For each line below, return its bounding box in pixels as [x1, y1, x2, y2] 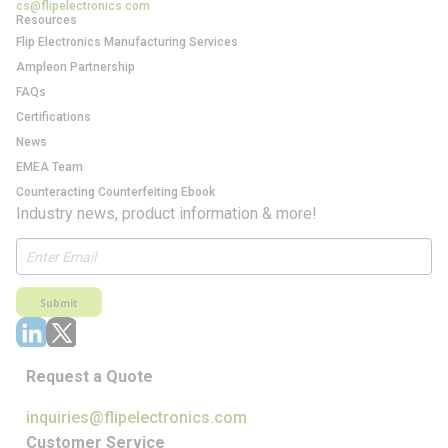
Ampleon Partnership [16, 60, 135, 74]
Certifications [16, 110, 91, 124]
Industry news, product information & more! [16, 204, 317, 223]
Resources [16, 13, 77, 27]
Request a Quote [26, 367, 153, 386]
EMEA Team [16, 160, 83, 174]
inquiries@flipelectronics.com [26, 408, 247, 427]
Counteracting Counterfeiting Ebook [16, 185, 215, 199]
